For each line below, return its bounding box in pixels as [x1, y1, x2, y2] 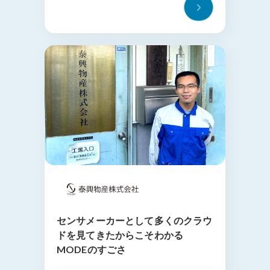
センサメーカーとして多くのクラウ [57, 214, 213, 226]
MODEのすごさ [57, 243, 127, 255]
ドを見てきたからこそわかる [57, 228, 184, 240]
